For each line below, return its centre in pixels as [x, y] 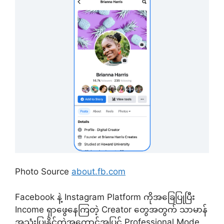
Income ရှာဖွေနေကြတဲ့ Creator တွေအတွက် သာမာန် [111, 209]
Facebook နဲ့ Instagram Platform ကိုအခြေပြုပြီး [105, 197]
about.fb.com [98, 172]
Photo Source [43, 172]
